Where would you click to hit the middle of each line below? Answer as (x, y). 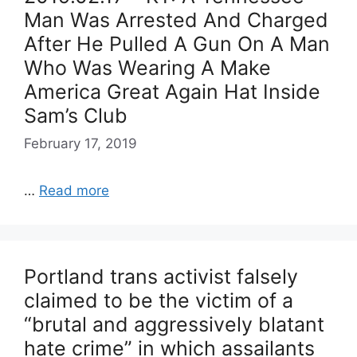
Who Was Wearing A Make (147, 67)
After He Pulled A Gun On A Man (177, 43)
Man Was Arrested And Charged (176, 20)
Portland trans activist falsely (161, 277)
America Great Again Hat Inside (172, 91)
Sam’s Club (76, 115)
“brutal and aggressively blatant (174, 324)
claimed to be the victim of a (159, 300)
